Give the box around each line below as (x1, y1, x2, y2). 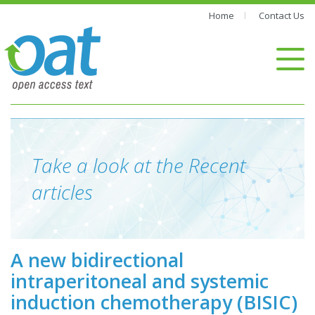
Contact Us (259, 9, 304, 22)
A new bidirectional (11, 247, 184, 273)
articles (32, 179, 93, 205)
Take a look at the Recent (32, 152, 246, 179)
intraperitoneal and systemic (11, 268, 269, 294)
